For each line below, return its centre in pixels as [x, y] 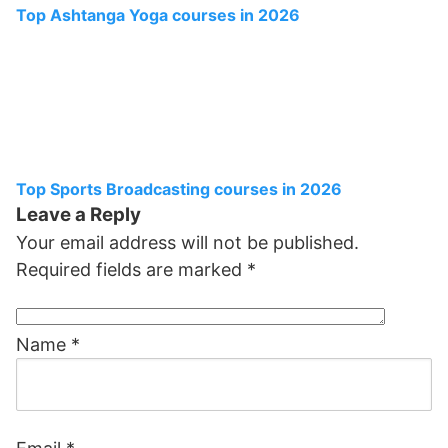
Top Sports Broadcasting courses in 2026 [179, 189]
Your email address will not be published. [187, 242]
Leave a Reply [78, 214]
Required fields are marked [131, 269]
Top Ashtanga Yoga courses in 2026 [158, 15]
